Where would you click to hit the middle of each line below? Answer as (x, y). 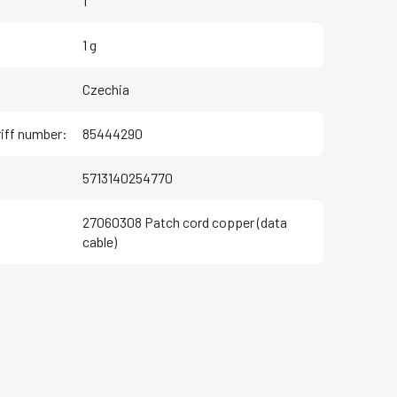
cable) (100, 242)
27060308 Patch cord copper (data (185, 222)
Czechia (106, 90)
